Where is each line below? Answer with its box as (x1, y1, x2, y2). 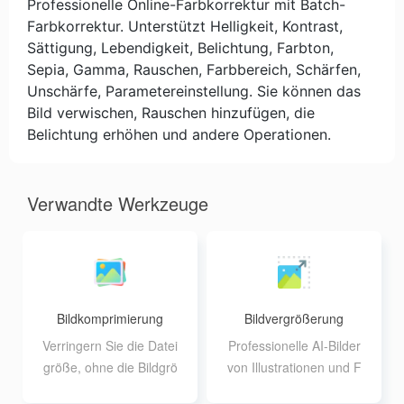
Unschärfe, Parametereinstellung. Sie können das (27, 82, 361, 100)
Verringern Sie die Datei (42, 336, 178, 354)
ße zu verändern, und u (42, 380, 178, 398)
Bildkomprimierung (57, 309, 163, 327)
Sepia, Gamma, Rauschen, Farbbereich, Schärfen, (27, 60, 361, 78)
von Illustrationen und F (226, 358, 362, 376)
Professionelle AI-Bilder (227, 336, 361, 354)
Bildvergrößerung (244, 309, 344, 327)
